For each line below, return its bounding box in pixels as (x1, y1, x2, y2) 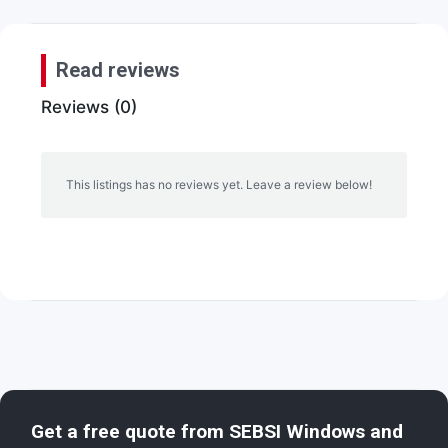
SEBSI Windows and (229, 420, 403, 444)
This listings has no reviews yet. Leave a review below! (66, 177, 372, 193)
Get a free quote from (31, 420, 229, 444)
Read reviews (56, 58, 180, 83)
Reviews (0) (41, 96, 137, 118)
